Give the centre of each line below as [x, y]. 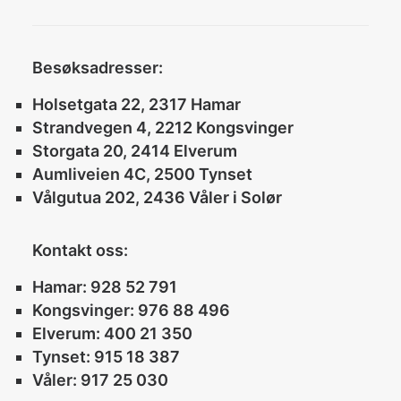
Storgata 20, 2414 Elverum [135, 151]
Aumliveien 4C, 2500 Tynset [142, 174]
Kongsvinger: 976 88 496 [131, 310]
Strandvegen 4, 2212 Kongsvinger [163, 128]
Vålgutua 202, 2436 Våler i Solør [157, 197]
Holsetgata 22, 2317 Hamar [137, 104]
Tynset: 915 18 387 [106, 357]
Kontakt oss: [80, 250]
